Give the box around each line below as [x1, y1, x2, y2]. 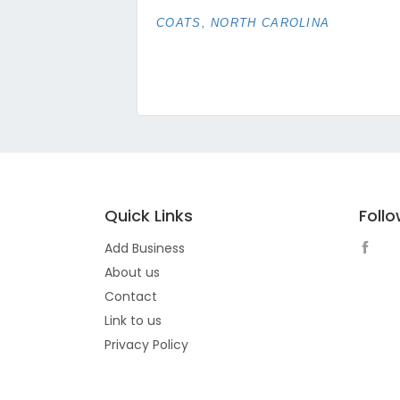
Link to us [104, 312, 162, 330]
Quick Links [104, 204, 193, 228]
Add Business [104, 239, 185, 258]
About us [104, 263, 160, 282]
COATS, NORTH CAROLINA [156, 16, 330, 30]
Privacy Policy [104, 336, 188, 354]
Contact [104, 287, 157, 306]
